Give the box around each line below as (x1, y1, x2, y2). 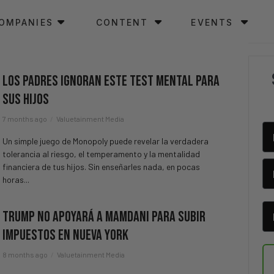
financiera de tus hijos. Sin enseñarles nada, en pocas (2, 161, 200, 172)
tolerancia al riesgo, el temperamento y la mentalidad (2, 149, 200, 159)
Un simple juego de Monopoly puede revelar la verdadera (2, 136, 209, 146)
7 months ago (2, 114, 47, 123)
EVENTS (191, 17, 234, 28)
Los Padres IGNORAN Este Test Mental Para (2, 72, 220, 90)
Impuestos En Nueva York (2, 226, 128, 244)
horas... (2, 174, 29, 185)
